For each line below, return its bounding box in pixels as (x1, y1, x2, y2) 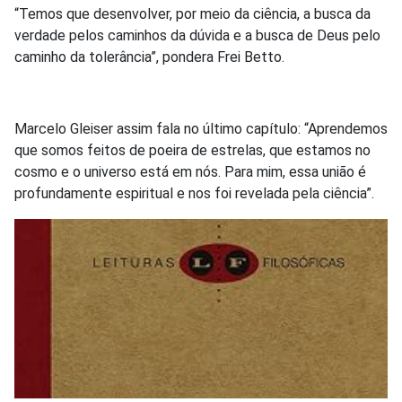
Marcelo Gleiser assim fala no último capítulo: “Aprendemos (14, 119, 388, 137)
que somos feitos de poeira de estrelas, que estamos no (14, 141, 371, 159)
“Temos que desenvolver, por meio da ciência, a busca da (14, 4, 371, 22)
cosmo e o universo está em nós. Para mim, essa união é (14, 162, 366, 180)
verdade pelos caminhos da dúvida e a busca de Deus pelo (14, 26, 380, 44)
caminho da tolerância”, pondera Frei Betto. (14, 48, 284, 66)
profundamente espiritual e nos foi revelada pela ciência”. (14, 184, 374, 202)
